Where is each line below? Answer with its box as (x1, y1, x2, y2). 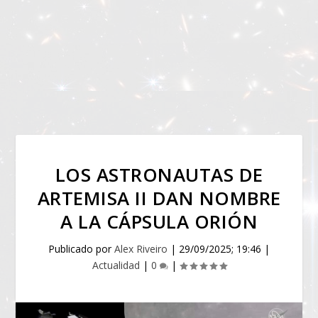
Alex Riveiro (114, 242, 168, 256)
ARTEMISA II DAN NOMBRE (37, 185, 281, 211)
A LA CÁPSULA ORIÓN (60, 209, 258, 234)
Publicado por (48, 242, 114, 256)
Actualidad (92, 258, 140, 272)
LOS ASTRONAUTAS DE (55, 162, 263, 187)
